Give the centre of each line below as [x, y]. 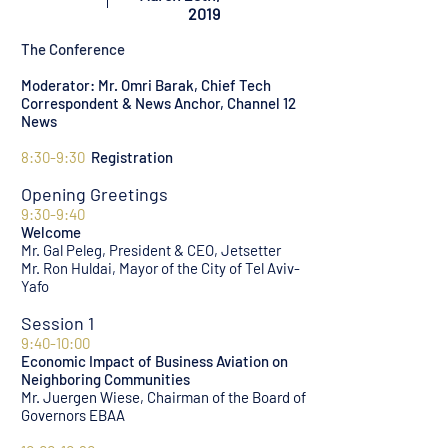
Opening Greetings [94, 194]
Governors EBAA [73, 415]
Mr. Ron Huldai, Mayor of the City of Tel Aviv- [160, 268]
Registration [132, 157]
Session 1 [57, 323]
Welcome [51, 232]
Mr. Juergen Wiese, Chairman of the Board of [163, 397]
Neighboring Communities [105, 379]
